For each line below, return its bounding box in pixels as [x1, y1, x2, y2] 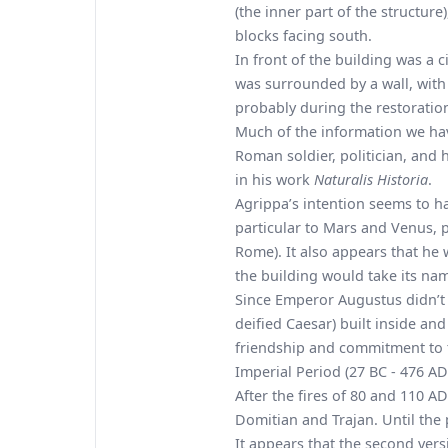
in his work [235, 170, 314, 189]
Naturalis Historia [314, 170, 428, 189]
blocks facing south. [235, 26, 372, 45]
